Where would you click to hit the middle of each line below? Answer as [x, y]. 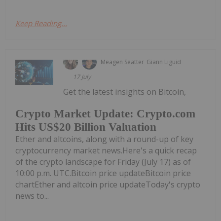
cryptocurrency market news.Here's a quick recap [106, 151]
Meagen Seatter [123, 62]
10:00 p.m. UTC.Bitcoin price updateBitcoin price [103, 173]
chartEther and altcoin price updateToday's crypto [108, 185]
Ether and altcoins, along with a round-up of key [104, 139]
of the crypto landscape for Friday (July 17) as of [103, 162]
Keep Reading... [41, 23]
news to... [32, 196]
